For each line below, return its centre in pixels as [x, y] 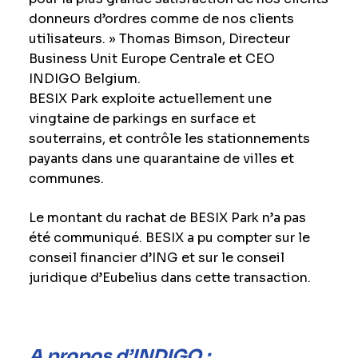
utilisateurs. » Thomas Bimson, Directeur [159, 39]
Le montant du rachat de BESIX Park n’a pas [167, 218]
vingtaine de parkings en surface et [142, 119]
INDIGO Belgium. [84, 79]
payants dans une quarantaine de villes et [161, 159]
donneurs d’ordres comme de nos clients [161, 19]
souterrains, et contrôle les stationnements [169, 139]
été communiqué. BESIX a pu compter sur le [169, 238]
